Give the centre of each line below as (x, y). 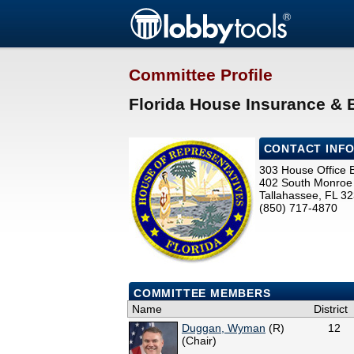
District (331, 309)
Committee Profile (201, 75)
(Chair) (199, 341)
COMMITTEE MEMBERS (202, 294)
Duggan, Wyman (224, 328)
